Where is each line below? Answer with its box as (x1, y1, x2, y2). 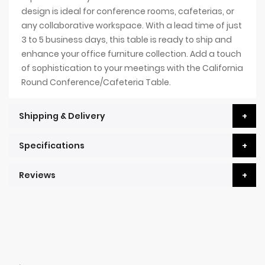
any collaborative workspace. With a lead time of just (21, 20, 242, 32)
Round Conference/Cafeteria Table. (21, 76, 171, 89)
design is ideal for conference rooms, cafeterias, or (21, 5, 234, 18)
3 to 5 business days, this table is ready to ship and (21, 34, 232, 46)
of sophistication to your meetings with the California (21, 62, 243, 75)
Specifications (19, 140, 85, 152)
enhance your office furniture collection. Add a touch (21, 48, 241, 60)
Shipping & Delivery (19, 110, 105, 122)
